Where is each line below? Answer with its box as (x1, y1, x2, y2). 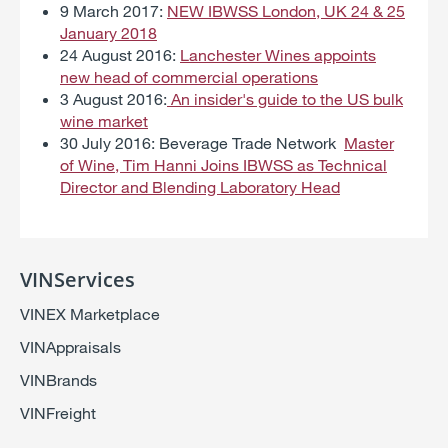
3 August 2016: (60, 88, 167, 108)
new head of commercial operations (60, 66, 318, 86)
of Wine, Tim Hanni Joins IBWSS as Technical (60, 154, 387, 174)
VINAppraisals (20, 336, 121, 356)
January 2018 (60, 22, 157, 42)
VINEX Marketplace (20, 303, 160, 323)
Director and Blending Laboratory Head (60, 176, 340, 196)
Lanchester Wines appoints (180, 44, 376, 64)
